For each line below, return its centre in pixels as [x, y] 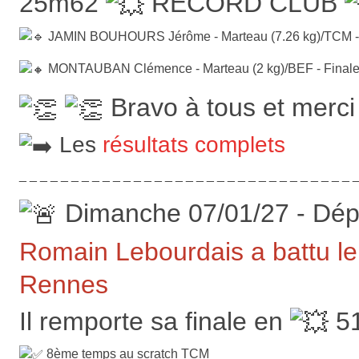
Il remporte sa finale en [155, 321]
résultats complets [194, 144]
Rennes [64, 284]
